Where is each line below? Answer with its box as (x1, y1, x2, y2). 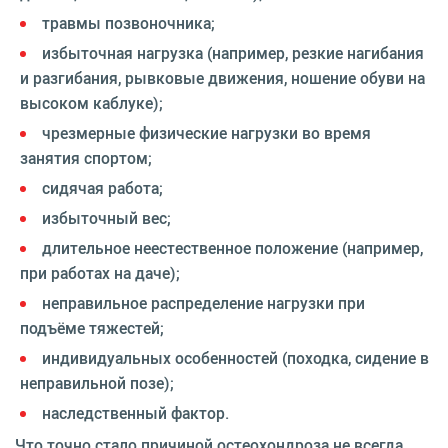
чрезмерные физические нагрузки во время (42, 122, 371, 144)
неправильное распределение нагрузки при (42, 292, 365, 314)
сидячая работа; (42, 177, 163, 199)
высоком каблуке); (20, 92, 163, 114)
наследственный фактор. (42, 402, 229, 424)
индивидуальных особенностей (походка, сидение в (42, 347, 429, 369)
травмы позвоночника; (42, 12, 215, 34)
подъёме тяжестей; (20, 317, 164, 339)
